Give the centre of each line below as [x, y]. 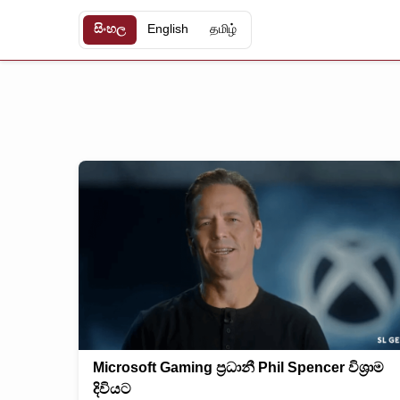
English [168, 29]
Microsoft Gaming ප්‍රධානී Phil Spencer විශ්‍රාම [238, 367]
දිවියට [112, 388]
